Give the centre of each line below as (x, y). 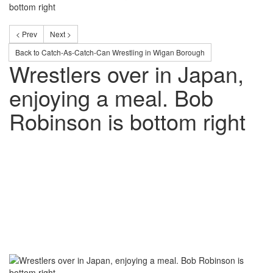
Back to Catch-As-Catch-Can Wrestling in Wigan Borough (110, 52)
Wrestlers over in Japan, (126, 73)
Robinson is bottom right (127, 121)
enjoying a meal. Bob (111, 97)
